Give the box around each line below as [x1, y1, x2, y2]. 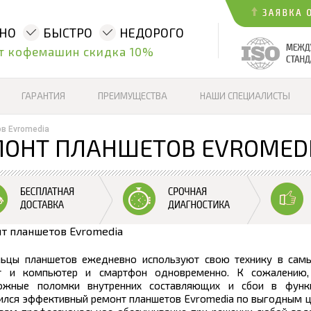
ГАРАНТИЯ [22, 90, 65, 101]
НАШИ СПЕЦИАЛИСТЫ [200, 90, 290, 101]
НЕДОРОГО [119, 25, 184, 40]
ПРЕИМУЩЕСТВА [98, 90, 167, 101]
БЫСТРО [43, 25, 92, 40]
